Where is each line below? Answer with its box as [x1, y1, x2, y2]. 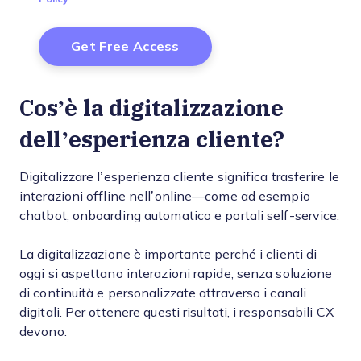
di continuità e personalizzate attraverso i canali [19, 286, 307, 300]
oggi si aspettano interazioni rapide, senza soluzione [19, 267, 333, 280]
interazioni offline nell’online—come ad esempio [19, 189, 310, 203]
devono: [19, 325, 67, 338]
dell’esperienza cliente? [19, 122, 285, 156]
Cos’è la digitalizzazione [19, 91, 284, 124]
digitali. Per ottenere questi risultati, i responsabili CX [19, 305, 334, 319]
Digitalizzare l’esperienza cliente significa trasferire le [19, 170, 339, 184]
